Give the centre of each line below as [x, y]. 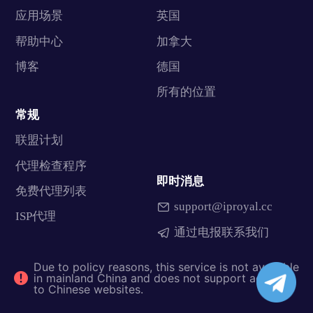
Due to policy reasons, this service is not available [166, 267]
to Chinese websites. [88, 290]
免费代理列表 [51, 191]
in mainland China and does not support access [160, 278]
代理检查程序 [51, 166]
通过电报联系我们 [221, 232]
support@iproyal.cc [223, 207]
